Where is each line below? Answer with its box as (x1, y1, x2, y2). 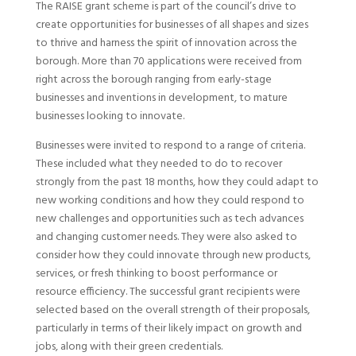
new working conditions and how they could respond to (35, 191, 304, 210)
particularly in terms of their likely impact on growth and (35, 319, 302, 338)
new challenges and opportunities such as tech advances (35, 209, 304, 228)
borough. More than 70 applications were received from (35, 52, 302, 71)
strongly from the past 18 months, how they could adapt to (35, 172, 319, 192)
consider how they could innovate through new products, (35, 246, 311, 265)
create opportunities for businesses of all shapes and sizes (35, 15, 308, 34)
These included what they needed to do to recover (35, 154, 282, 173)
